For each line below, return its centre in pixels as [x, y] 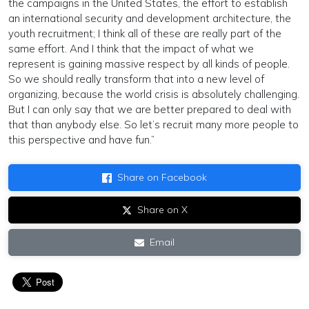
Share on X [162, 210]
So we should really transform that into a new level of [136, 79]
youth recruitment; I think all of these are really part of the [145, 34]
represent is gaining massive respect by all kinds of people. [149, 64]
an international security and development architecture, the [150, 19]
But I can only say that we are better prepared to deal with [150, 110]
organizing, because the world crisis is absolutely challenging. [154, 94]
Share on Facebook [162, 178]
